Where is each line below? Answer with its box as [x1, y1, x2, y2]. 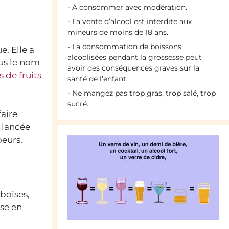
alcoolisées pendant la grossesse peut [67, 53, 202, 62]
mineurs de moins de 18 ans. [67, 28, 168, 37]
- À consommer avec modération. [67, 3, 187, 12]
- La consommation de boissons [67, 42, 181, 52]
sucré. [67, 99, 88, 109]
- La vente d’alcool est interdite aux [67, 17, 192, 27]
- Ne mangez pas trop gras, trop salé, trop [67, 88, 216, 98]
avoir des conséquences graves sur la [67, 63, 199, 73]
